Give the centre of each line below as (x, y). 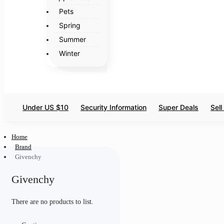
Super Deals (178, 107)
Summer (72, 39)
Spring (69, 25)
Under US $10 (45, 107)
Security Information (113, 107)
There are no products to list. (52, 202)
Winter (69, 53)
